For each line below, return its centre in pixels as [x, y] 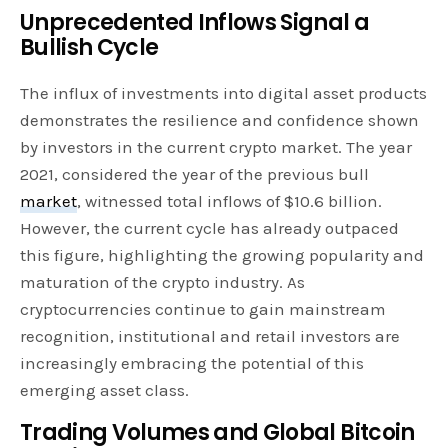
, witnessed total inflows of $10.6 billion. [230, 201]
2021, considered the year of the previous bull [195, 174]
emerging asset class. [105, 390]
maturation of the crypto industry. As [163, 282]
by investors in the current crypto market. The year [216, 147]
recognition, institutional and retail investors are [210, 336]
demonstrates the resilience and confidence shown [220, 120]
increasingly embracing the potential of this [192, 363]
